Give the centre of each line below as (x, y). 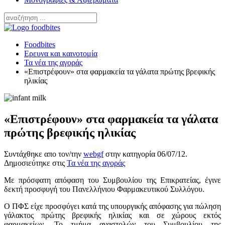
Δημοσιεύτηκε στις (35, 163)
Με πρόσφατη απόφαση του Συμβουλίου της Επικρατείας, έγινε (113, 180)
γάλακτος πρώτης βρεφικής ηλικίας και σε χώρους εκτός (113, 215)
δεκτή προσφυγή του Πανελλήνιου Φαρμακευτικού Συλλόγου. (104, 189)
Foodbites (40, 45)
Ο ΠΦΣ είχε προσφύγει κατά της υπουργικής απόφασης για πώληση (113, 206)
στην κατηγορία (130, 154)
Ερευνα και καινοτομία (61, 54)
